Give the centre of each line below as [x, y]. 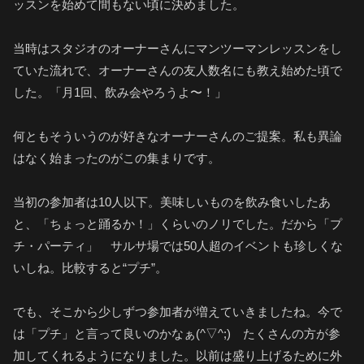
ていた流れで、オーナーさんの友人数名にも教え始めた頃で [178, 71]
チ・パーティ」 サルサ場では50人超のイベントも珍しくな [178, 246]
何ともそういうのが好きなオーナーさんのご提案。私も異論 [178, 136]
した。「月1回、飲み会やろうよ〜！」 [120, 93]
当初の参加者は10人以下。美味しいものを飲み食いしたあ [172, 202]
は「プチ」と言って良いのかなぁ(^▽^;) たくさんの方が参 [177, 334]
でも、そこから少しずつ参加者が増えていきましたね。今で [178, 312]
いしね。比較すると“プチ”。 [90, 268]
